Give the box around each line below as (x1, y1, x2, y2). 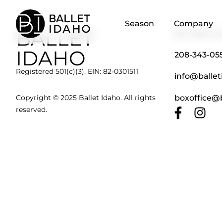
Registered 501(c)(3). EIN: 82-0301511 (16, 67, 138, 76)
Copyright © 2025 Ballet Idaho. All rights (16, 93, 156, 102)
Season (124, 19, 154, 28)
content (4, 5, 36, 15)
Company (173, 19, 213, 28)
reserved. (16, 105, 47, 114)
